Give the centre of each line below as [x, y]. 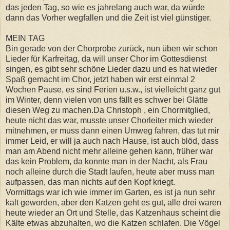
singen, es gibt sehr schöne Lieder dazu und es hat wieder [111, 69]
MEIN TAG [25, 38]
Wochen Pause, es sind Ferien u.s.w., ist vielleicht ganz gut [113, 89]
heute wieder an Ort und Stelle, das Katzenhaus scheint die [113, 213]
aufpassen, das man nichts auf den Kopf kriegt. [90, 182]
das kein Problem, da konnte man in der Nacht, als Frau [107, 161]
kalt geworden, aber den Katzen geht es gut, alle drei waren [113, 202]
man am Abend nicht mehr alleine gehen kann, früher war [109, 151]
